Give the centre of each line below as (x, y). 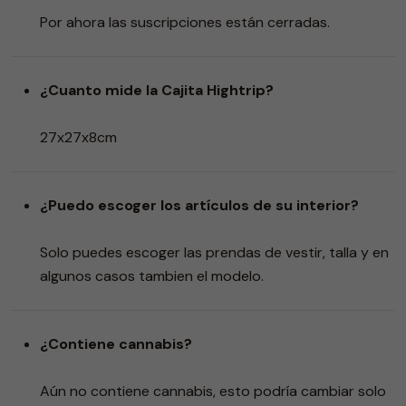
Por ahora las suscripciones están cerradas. (185, 22)
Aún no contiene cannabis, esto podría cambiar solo (213, 391)
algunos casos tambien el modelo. (152, 275)
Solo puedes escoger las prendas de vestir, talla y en (214, 252)
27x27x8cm (78, 137)
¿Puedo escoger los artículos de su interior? (199, 205)
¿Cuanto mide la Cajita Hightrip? (157, 90)
